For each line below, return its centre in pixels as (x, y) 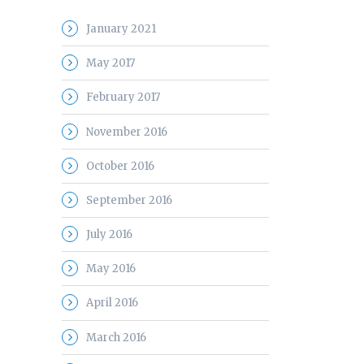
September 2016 (129, 200)
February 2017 (123, 97)
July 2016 (109, 235)
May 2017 (110, 63)
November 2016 (127, 132)
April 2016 (112, 303)
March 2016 (116, 337)
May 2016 (111, 269)
